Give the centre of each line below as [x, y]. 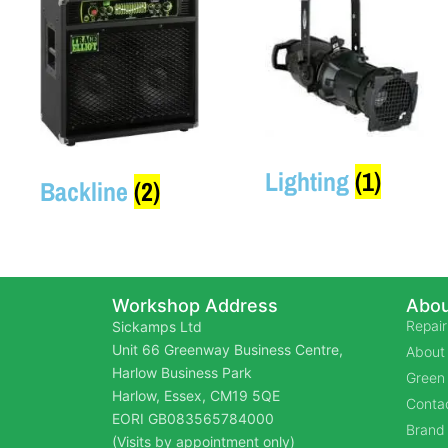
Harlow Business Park [182, 372]
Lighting [310, 182]
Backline [87, 191]
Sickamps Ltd [157, 326]
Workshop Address [195, 305]
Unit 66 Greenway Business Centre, [229, 349]
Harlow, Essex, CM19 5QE [196, 395]
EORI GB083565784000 [193, 418]
